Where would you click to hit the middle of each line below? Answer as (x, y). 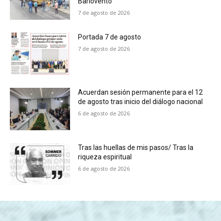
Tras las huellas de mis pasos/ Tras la (136, 147)
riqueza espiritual (105, 157)
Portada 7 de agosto (110, 37)
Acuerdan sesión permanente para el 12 (141, 92)
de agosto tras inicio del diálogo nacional (141, 102)
